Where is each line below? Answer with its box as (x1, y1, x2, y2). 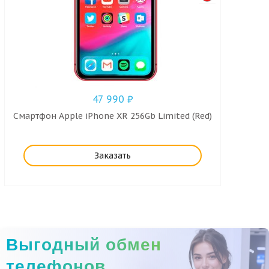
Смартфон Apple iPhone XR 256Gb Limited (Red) (13, 110, 212, 121)
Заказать (94, 150, 131, 161)
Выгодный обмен (6, 235, 162, 254)
